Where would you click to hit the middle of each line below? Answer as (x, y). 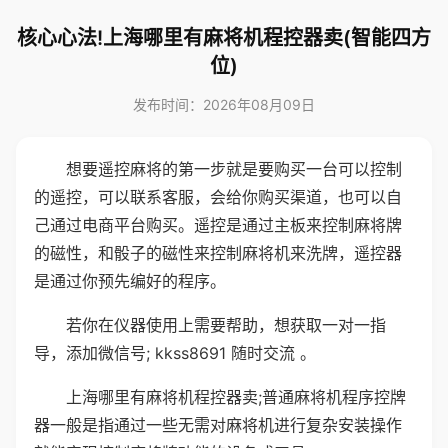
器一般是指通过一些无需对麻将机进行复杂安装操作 (218, 425)
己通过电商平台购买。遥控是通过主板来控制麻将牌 (218, 225)
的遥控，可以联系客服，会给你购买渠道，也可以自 (218, 197)
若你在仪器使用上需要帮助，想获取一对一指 (226, 325)
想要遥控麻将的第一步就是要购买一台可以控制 (234, 169)
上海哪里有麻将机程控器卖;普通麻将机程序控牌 (236, 397)
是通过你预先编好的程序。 (130, 281)
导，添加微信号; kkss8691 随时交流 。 (175, 353)
